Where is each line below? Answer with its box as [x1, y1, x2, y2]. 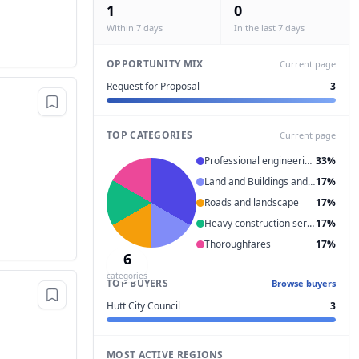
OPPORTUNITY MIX [107, 57, 204, 71]
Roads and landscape [204, 196, 299, 209]
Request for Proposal [107, 79, 200, 93]
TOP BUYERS [107, 276, 168, 290]
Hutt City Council [107, 299, 180, 313]
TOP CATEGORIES [107, 128, 193, 142]
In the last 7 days [234, 22, 305, 34]
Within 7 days [107, 22, 163, 34]
